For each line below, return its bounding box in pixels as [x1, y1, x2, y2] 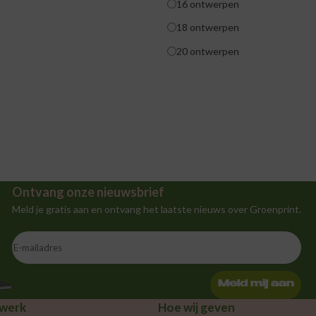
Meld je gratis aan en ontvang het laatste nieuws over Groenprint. [12, 202, 301, 215]
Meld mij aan [217, 279, 294, 290]
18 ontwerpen [176, 21, 240, 34]
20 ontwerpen [176, 44, 240, 57]
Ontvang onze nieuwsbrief [12, 183, 164, 200]
